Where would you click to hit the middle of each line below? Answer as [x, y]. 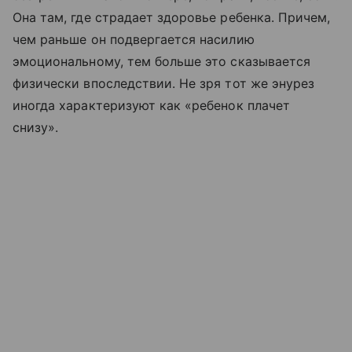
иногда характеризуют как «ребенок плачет [151, 105]
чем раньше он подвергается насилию [134, 39]
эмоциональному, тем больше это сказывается [162, 61]
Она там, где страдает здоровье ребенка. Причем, [172, 17]
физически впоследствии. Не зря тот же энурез [164, 83]
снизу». [36, 127]
